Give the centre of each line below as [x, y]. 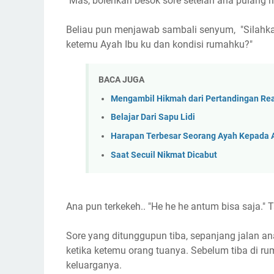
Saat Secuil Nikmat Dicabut [164, 155]
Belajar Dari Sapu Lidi [153, 117]
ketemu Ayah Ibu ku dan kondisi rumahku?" [159, 44]
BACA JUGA [121, 80]
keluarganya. [94, 265]
